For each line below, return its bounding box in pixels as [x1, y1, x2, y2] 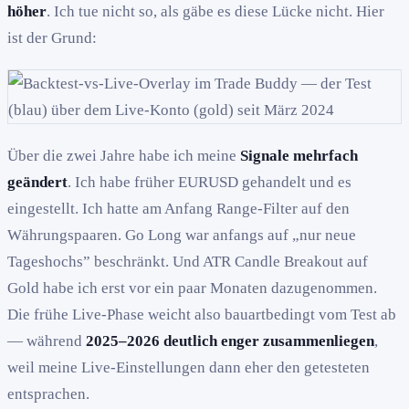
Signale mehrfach [240, 146, 358, 164]
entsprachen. [7, 384, 89, 403]
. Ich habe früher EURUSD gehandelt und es [68, 173, 351, 191]
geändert [7, 173, 68, 191]
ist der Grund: [7, 28, 97, 47]
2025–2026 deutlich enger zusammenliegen [86, 331, 374, 350]
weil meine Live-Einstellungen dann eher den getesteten [7, 358, 370, 376]
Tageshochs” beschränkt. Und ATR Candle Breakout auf [7, 252, 368, 270]
